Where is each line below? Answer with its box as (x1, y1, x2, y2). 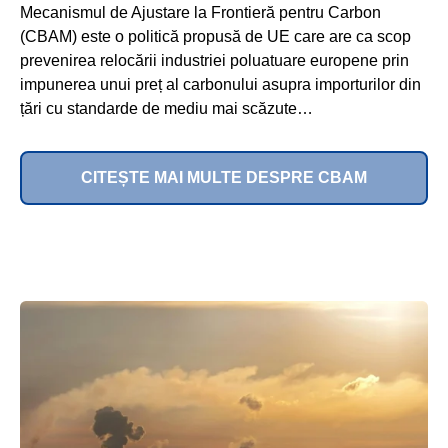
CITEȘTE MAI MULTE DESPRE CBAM (81, 168, 367, 186)
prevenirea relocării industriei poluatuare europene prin (20, 51, 409, 69)
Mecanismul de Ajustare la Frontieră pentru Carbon (20, 3, 381, 21)
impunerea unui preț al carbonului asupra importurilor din (20, 75, 421, 93)
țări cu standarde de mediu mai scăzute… (20, 99, 313, 117)
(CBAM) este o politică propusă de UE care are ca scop (20, 27, 411, 45)
